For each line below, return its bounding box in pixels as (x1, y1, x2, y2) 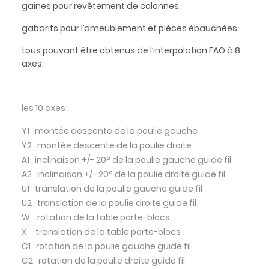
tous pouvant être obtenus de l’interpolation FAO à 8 (21, 44, 240, 56)
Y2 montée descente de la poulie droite (21, 139, 192, 151)
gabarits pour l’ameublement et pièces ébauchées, (21, 22, 239, 34)
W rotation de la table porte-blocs (21, 211, 170, 223)
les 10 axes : (21, 101, 69, 114)
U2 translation (21, 196, 84, 209)
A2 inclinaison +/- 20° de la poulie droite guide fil (21, 168, 225, 180)
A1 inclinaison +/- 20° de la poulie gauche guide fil (21, 153, 231, 166)
